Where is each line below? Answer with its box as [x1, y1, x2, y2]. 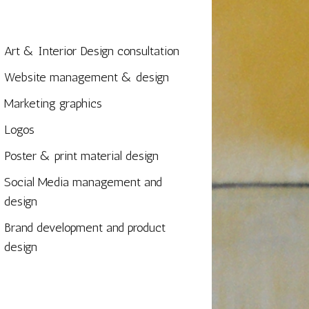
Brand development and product [4, 220, 166, 236]
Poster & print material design [4, 148, 159, 164]
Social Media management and [4, 175, 163, 190]
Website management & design [4, 70, 170, 86]
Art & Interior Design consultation [4, 43, 180, 59]
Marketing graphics [4, 96, 103, 112]
